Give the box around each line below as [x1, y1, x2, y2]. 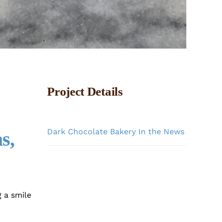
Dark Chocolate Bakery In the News [47, 127, 185, 137]
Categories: [47, 115, 85, 124]
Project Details [47, 85, 123, 99]
